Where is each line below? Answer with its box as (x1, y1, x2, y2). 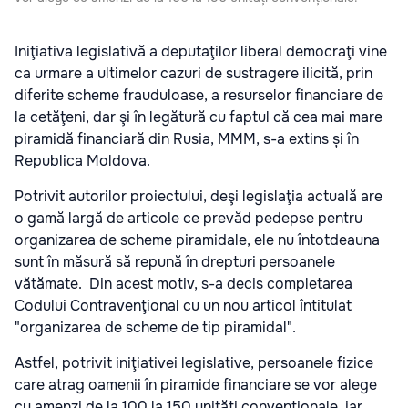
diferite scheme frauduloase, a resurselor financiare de (15, 86, 383, 106)
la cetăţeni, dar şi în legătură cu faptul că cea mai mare (15, 107, 382, 127)
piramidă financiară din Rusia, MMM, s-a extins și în (15, 129, 359, 149)
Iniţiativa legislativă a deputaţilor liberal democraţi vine (15, 42, 387, 62)
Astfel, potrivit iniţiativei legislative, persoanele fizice (15, 353, 373, 373)
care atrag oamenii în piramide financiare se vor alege (15, 375, 377, 395)
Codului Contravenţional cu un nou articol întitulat (15, 296, 352, 316)
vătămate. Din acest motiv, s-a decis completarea (15, 274, 352, 294)
